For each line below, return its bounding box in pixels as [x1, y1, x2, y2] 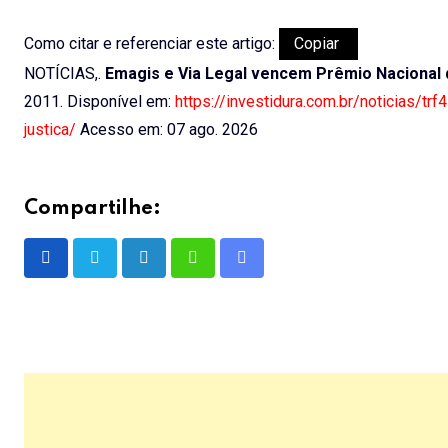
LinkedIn [142, 260, 203, 280]
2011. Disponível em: [24, 91, 175, 111]
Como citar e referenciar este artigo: [24, 33, 279, 53]
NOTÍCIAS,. [24, 63, 105, 83]
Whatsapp [191, 260, 262, 280]
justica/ [24, 119, 76, 139]
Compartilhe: [24, 198, 161, 219]
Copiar [294, 33, 343, 53]
